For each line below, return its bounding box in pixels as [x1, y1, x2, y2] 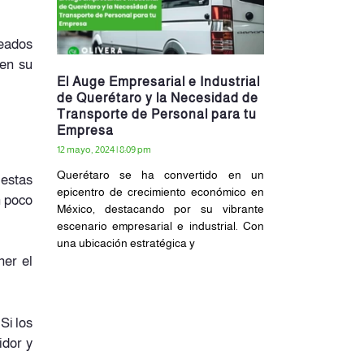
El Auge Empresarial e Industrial [56, 74, 260, 89]
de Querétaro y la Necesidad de [56, 90, 258, 105]
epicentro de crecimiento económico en [56, 184, 264, 198]
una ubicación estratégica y [56, 236, 195, 249]
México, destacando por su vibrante [56, 201, 264, 215]
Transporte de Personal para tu [56, 106, 257, 121]
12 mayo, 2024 [56, 143, 116, 155]
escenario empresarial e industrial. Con [56, 219, 264, 232]
